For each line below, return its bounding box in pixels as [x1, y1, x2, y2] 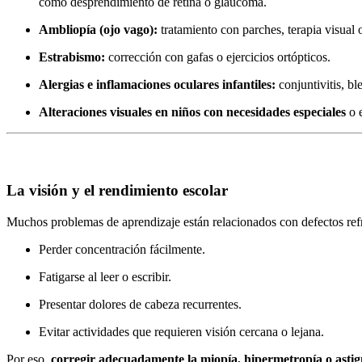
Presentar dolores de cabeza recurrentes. [39, 297, 242, 311]
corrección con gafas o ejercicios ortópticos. [105, 49, 330, 64]
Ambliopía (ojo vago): [39, 22, 158, 36]
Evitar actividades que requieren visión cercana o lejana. [39, 324, 324, 339]
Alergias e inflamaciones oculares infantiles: [39, 77, 276, 91]
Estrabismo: [39, 49, 105, 64]
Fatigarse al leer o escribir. [39, 269, 171, 284]
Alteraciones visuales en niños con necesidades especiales [39, 104, 346, 119]
